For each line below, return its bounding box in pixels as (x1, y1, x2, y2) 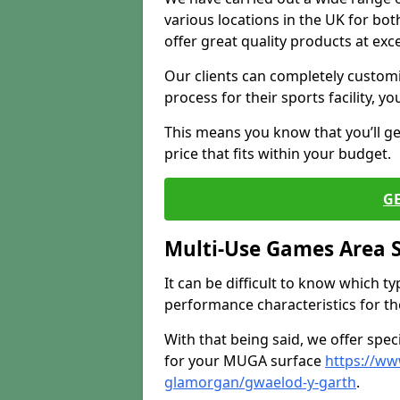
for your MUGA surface (164, 351, 325, 371)
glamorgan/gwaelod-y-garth (164, 372, 356, 392)
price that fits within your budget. (164, 144, 391, 163)
